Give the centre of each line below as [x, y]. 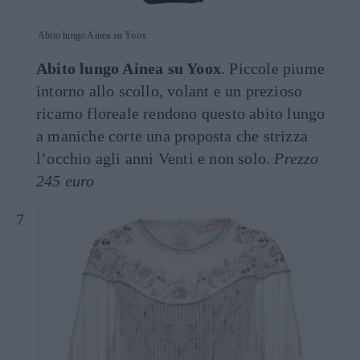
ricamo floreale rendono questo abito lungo [181, 113]
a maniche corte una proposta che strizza [172, 136]
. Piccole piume [273, 68]
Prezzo [297, 158]
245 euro [65, 181]
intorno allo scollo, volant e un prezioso [170, 91]
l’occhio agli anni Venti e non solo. [155, 158]
